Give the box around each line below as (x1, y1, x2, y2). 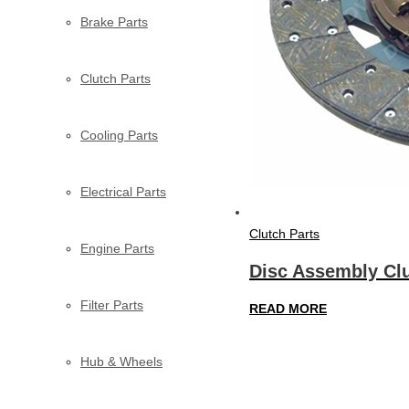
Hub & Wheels (80, 353, 163, 369)
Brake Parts (80, 14, 148, 29)
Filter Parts (80, 297, 143, 312)
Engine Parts (80, 240, 154, 256)
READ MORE (249, 300, 327, 316)
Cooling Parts (80, 127, 158, 142)
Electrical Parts (80, 184, 166, 199)
